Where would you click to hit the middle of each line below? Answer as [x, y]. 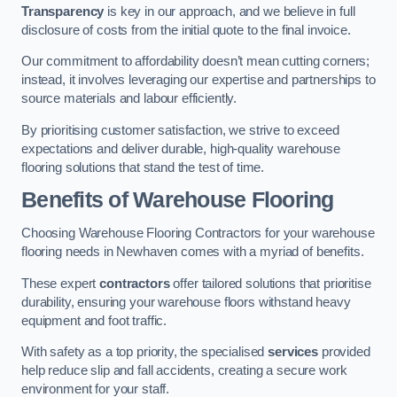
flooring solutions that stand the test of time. [143, 167]
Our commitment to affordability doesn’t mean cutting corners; [196, 62]
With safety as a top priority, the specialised [145, 352]
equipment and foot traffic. [94, 320]
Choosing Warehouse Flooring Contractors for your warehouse [198, 233]
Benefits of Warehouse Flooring [178, 200]
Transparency [63, 11]
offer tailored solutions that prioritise [270, 283]
